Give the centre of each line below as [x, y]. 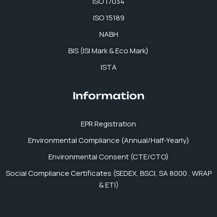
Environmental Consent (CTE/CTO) [108, 157]
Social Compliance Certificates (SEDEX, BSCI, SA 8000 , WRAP [108, 173]
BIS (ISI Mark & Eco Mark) [108, 51]
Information [108, 96]
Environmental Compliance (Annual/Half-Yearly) [108, 140]
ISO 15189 [108, 18]
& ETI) [108, 185]
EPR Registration [108, 124]
